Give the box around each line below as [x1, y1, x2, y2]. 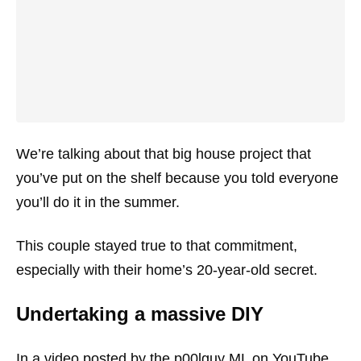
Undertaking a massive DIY [16, 303, 263, 325]
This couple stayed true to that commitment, [16, 238, 297, 254]
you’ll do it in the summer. [16, 194, 180, 210]
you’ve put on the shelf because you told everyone [16, 170, 338, 186]
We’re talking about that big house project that [16, 146, 311, 162]
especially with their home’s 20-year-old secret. [16, 262, 317, 278]
